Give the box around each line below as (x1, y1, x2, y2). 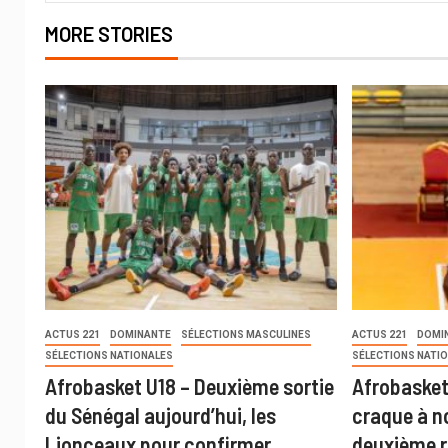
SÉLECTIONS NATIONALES (45, 349, 173, 361)
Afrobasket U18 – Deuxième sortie (45, 372, 334, 399)
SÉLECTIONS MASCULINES (181, 328, 311, 340)
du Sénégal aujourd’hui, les (45, 401, 276, 428)
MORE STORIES (45, 21, 173, 46)
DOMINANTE (110, 328, 171, 340)
